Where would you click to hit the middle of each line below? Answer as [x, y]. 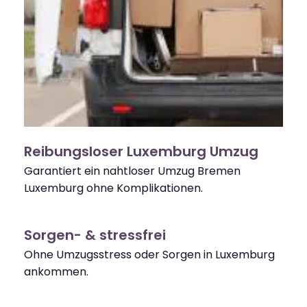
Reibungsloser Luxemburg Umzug [141, 152]
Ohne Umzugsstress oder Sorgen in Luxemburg [149, 255]
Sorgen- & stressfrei [95, 235]
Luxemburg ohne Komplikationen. [113, 188]
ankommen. [56, 272]
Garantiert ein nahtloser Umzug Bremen [132, 171]
